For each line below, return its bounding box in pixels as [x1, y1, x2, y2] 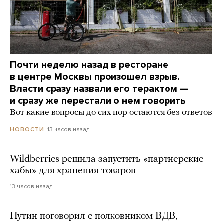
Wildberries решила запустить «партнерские [10, 154, 204, 165]
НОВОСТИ [10, 126, 44, 133]
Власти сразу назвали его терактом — [10, 83, 188, 95]
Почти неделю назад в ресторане [10, 59, 168, 71]
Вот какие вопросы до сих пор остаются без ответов [10, 108, 212, 118]
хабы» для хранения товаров [10, 166, 136, 176]
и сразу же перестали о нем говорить [10, 95, 186, 107]
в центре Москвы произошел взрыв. [10, 71, 180, 83]
